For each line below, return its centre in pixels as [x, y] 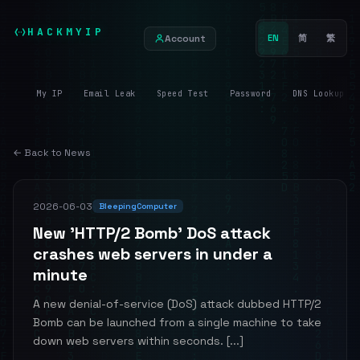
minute [60, 275]
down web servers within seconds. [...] [138, 341]
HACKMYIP [66, 32]
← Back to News [52, 153]
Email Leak [109, 94]
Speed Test [182, 94]
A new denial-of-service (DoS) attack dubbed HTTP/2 [177, 304]
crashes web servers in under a [153, 254]
